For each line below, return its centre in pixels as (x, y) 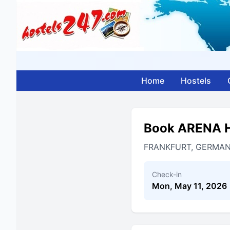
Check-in (167, 174)
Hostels (196, 81)
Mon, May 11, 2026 (189, 186)
